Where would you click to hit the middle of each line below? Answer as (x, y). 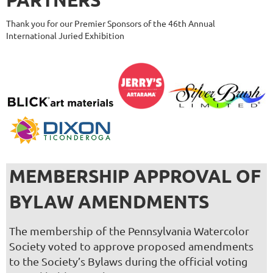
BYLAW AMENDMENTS (109, 202)
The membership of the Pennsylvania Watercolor (129, 231)
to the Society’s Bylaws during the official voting (128, 261)
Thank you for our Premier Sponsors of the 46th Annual (111, 23)
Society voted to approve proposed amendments (131, 246)
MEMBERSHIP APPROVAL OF (135, 176)
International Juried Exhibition (65, 35)
